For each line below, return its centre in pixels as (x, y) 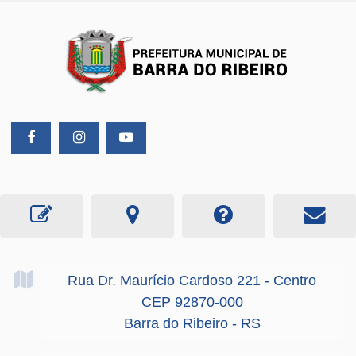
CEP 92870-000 (192, 302)
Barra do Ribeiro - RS (192, 323)
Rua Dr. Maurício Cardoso (150, 281)
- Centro (290, 281)
